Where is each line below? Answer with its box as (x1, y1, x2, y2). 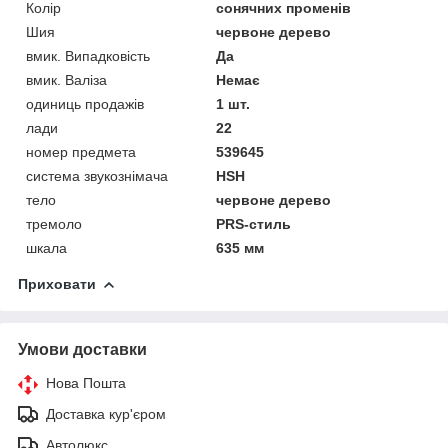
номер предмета (26, 143, 136, 160)
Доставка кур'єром (46, 405, 166, 422)
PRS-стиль (216, 215, 292, 232)
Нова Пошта (46, 374, 126, 391)
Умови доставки (18, 340, 147, 358)
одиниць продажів (26, 95, 144, 112)
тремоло (26, 215, 82, 232)
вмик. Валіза (26, 71, 107, 88)
